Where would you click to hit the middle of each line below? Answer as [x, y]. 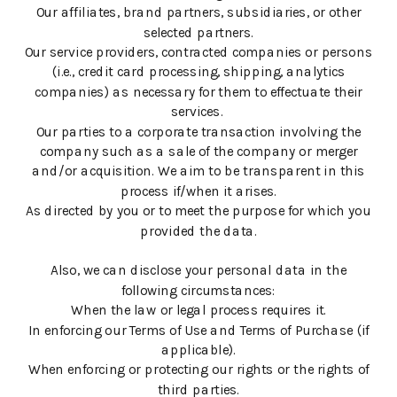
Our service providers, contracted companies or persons [199, 53]
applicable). [198, 350]
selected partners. [198, 33]
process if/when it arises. [198, 192]
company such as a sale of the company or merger [198, 152]
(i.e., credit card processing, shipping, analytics [198, 72]
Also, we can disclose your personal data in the [198, 271]
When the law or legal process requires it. [198, 311]
